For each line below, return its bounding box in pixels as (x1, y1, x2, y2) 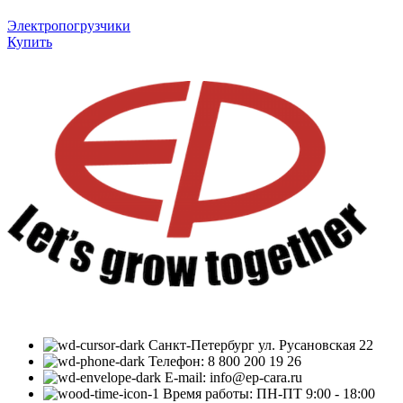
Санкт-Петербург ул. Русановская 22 (148, 336, 373, 353)
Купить (7, 34, 52, 50)
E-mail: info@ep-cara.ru (165, 369, 302, 385)
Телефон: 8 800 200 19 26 (148, 353, 301, 369)
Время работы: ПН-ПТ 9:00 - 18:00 (163, 385, 375, 401)
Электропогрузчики (7, 18, 130, 34)
